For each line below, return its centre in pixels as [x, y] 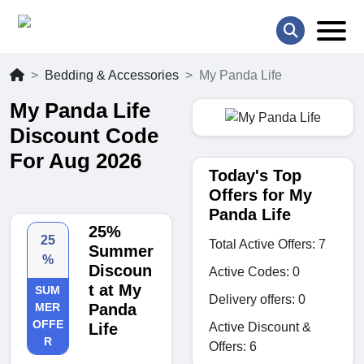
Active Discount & [260, 327]
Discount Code [84, 136]
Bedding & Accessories [112, 76]
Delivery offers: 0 [257, 299]
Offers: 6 [233, 346]
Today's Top [255, 175]
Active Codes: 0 [254, 271]
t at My [115, 290]
